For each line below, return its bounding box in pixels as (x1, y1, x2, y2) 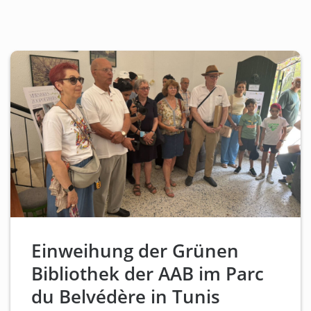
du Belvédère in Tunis (31, 284, 220, 310)
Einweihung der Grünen (31, 238, 239, 264)
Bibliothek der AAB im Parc (31, 261, 264, 287)
